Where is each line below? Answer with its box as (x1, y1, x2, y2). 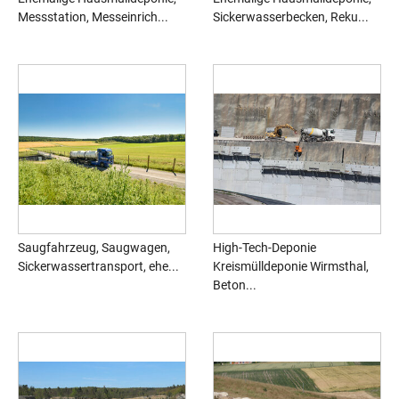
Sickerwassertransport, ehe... (18, 259, 179, 274)
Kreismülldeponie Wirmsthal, (213, 259, 369, 274)
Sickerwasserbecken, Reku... (213, 10, 369, 25)
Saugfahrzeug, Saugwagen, (18, 240, 170, 256)
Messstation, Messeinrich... (18, 10, 168, 25)
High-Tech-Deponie (213, 240, 316, 256)
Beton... (213, 278, 256, 293)
